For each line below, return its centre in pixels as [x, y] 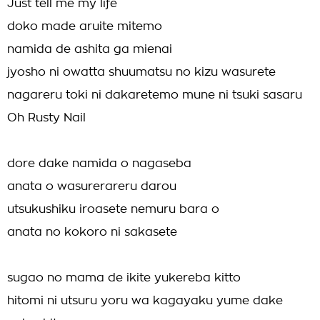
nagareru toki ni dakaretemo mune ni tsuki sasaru [155, 95]
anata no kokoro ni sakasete [92, 232]
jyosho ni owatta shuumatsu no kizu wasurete [141, 72]
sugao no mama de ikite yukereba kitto [124, 278]
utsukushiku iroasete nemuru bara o [113, 209]
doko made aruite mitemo [85, 26]
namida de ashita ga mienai [90, 49]
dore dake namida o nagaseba [99, 164]
